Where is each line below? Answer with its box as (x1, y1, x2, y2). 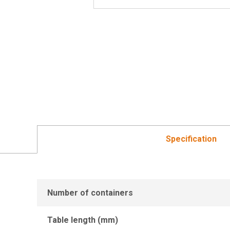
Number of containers (47, 188, 133, 198)
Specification (165, 134, 217, 144)
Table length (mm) (47, 215, 118, 225)
